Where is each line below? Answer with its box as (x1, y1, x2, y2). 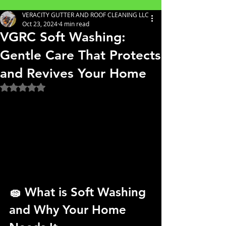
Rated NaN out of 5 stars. (22, 82, 107, 91)
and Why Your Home (9, 202, 130, 217)
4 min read (59, 20, 89, 28)
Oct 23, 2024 (22, 20, 58, 28)
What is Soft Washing (25, 184, 149, 199)
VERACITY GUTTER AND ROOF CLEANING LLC (22, 11, 149, 19)
